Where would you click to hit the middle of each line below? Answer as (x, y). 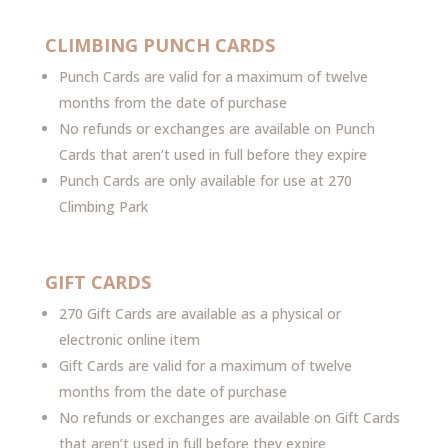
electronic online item (129, 339)
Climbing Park (103, 206)
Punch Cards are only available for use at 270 (205, 180)
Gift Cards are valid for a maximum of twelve (205, 365)
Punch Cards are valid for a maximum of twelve (213, 76)
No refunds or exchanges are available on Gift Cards (229, 417)
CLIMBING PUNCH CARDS (159, 45)
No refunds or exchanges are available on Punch (216, 128)
